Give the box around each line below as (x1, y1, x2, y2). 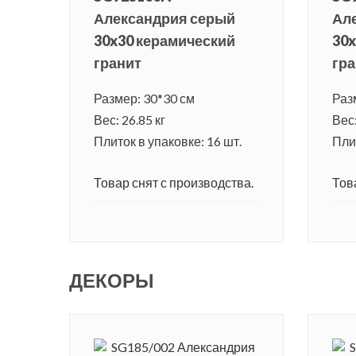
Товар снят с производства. (94, 175, 253, 191)
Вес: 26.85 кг (94, 112, 165, 128)
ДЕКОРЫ (69, 269, 154, 292)
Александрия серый (94, 10, 235, 28)
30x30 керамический (94, 32, 235, 50)
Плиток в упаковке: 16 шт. (94, 133, 242, 149)
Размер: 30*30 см (94, 91, 195, 106)
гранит (94, 54, 141, 72)
